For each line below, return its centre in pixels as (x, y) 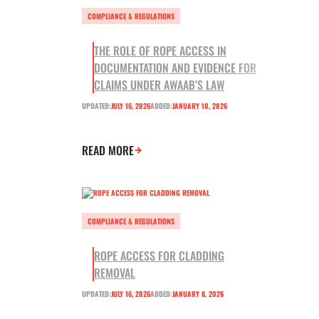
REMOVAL (115, 273)
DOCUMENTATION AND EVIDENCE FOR (175, 68)
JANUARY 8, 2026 (198, 294)
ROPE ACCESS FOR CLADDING (159, 256)
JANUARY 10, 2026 (200, 106)
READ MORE (108, 151)
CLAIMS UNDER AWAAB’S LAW (159, 85)
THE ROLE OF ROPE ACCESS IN (160, 51)
